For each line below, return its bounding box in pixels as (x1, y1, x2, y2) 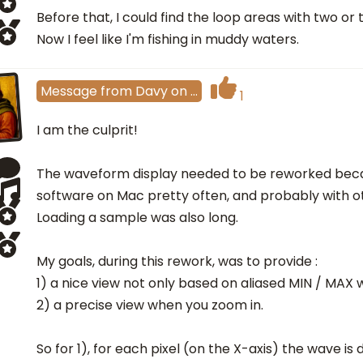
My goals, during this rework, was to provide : (36, 252, 318, 271)
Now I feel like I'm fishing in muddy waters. (36, 30, 299, 49)
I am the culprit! (36, 121, 138, 140)
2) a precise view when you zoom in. (36, 296, 263, 315)
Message (41, 81, 97, 100)
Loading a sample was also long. (36, 208, 238, 228)
